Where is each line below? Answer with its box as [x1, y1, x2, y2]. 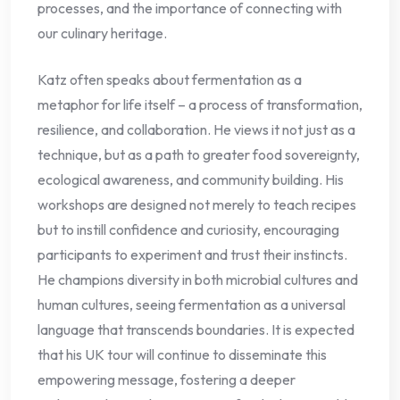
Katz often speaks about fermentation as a [37, 71, 302, 89]
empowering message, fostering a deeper [37, 371, 296, 389]
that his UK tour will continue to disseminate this [37, 346, 327, 364]
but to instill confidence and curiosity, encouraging [37, 221, 339, 239]
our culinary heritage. [37, 24, 167, 43]
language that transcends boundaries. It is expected [37, 321, 354, 339]
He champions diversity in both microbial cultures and [37, 271, 358, 289]
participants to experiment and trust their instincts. [37, 246, 347, 264]
